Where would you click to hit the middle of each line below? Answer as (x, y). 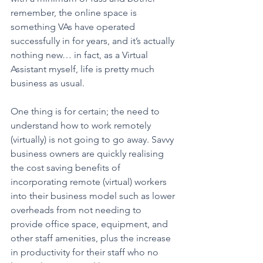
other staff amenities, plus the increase (92, 238)
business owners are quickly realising (88, 154)
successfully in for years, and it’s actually (94, 41)
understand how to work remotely (82, 126)
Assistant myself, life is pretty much (84, 69)
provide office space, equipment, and (90, 224)
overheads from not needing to (77, 210)
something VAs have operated (74, 27)
